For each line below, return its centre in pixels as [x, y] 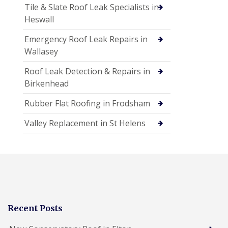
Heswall [39, 19]
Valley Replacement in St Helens [85, 123]
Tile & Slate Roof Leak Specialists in [92, 7]
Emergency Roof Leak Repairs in [86, 39]
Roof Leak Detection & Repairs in [87, 71]
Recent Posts [35, 208]
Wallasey [41, 51]
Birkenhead [47, 83]
